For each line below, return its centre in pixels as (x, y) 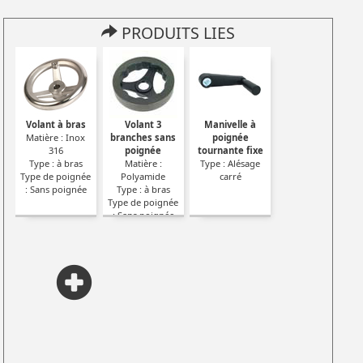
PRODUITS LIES (177, 33)
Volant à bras (56, 124)
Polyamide (143, 176)
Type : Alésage (231, 163)
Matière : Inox (56, 137)
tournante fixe (230, 150)
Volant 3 (143, 124)
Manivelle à (231, 124)
